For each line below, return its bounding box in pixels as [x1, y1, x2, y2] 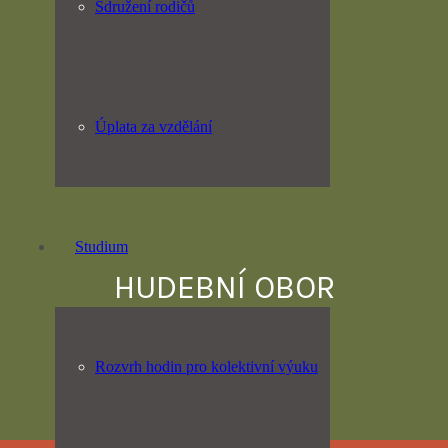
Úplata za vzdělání [95, 118, 212, 135]
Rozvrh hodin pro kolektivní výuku [95, 358, 318, 375]
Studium [75, 238, 128, 255]
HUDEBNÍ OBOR [113, 268, 335, 306]
